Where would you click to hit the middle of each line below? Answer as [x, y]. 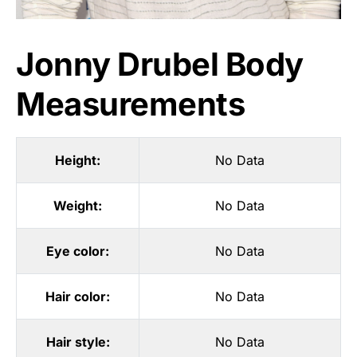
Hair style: [78, 341]
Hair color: [78, 296]
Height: [78, 160]
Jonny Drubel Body [160, 64]
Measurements [130, 104]
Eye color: [78, 251]
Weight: [78, 205]
